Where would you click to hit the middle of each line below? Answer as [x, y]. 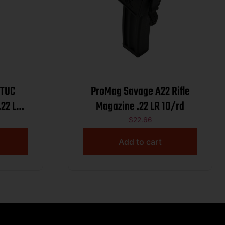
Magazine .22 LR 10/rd [140, 107]
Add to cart [140, 141]
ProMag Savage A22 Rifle [140, 92]
